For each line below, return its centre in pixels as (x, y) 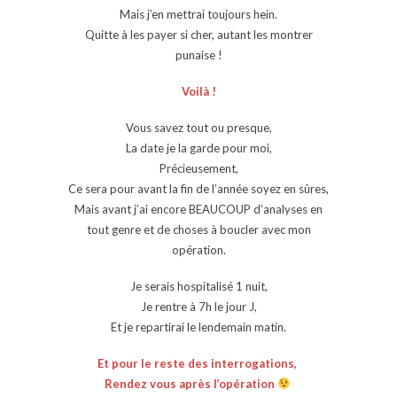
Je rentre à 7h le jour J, (198, 306)
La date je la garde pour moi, (198, 148)
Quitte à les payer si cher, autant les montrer (198, 34)
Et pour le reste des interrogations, (198, 363)
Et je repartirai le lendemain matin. (198, 327)
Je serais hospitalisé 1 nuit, (198, 286)
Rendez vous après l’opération (191, 383)
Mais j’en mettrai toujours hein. (198, 14)
